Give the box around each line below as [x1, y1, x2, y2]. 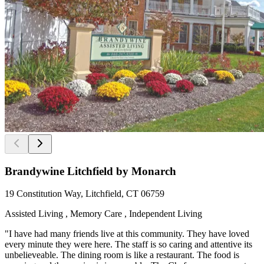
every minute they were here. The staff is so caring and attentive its [5, 239, 252, 250]
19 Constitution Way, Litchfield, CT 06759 [5, 189, 164, 199]
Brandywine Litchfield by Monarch [5, 164, 176, 177]
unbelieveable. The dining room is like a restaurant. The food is [5, 250, 239, 260]
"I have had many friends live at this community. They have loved [5, 229, 249, 239]
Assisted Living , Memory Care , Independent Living [5, 209, 202, 219]
